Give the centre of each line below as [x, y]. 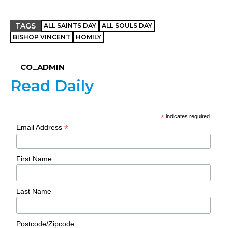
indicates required [187, 116]
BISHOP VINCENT [41, 37]
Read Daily [52, 86]
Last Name [34, 192]
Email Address [40, 127]
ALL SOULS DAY [127, 26]
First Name [34, 159]
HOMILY [89, 37]
